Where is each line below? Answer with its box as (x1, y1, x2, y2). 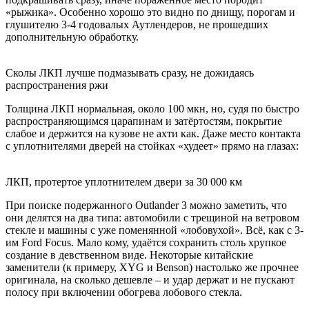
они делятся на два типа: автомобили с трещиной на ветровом (6, 211, 299, 223)
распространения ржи (6, 79, 108, 91)
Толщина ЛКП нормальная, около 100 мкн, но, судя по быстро (6, 102, 299, 114)
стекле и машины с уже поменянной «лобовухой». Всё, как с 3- (6, 223, 303, 236)
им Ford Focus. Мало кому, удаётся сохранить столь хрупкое (6, 236, 286, 248)
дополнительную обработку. (6, 30, 139, 43)
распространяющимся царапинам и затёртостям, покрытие (6, 114, 282, 127)
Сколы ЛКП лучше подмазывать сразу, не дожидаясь (6, 66, 254, 79)
